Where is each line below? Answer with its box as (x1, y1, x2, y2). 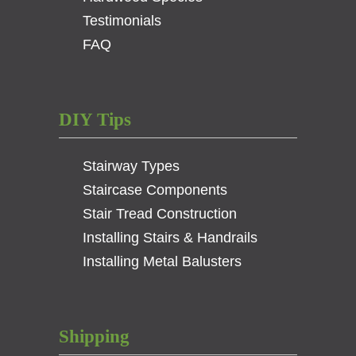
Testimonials (83, 12, 161, 29)
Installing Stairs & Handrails (83, 229, 257, 246)
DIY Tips (59, 108, 131, 130)
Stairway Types (83, 157, 180, 174)
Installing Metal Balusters (83, 253, 242, 269)
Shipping (59, 326, 130, 347)
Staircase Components (83, 181, 227, 198)
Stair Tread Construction (83, 205, 237, 222)
